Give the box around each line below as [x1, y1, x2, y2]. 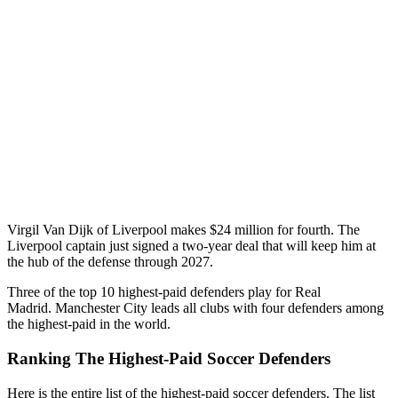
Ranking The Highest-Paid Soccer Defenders [7, 349, 330, 369]
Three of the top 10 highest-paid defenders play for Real [7, 284, 321, 300]
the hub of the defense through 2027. [7, 254, 213, 270]
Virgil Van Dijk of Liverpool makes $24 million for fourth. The [7, 222, 360, 238]
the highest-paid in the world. [7, 316, 171, 332]
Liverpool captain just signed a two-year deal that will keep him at [7, 238, 376, 254]
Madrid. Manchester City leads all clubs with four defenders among [7, 300, 384, 316]
